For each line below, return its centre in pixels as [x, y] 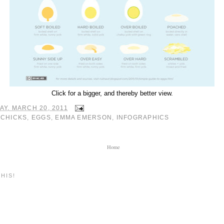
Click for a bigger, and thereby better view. [112, 93]
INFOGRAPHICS [143, 118]
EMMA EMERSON [84, 118]
